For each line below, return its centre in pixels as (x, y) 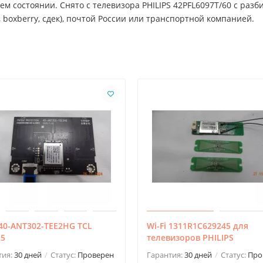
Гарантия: (166, 254)
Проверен (96, 254)
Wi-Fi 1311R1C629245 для (198, 225)
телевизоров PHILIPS (190, 237)
